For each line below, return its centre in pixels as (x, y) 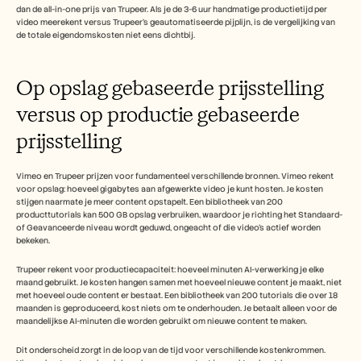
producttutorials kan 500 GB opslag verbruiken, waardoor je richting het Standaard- (179, 215)
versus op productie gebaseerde (158, 114)
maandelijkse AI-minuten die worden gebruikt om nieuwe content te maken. (162, 321)
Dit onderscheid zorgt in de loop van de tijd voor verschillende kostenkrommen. (171, 350)
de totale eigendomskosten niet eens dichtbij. (106, 35)
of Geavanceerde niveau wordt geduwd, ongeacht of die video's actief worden (168, 228)
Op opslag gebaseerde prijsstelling (170, 87)
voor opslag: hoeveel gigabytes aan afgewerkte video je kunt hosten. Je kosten (170, 189)
